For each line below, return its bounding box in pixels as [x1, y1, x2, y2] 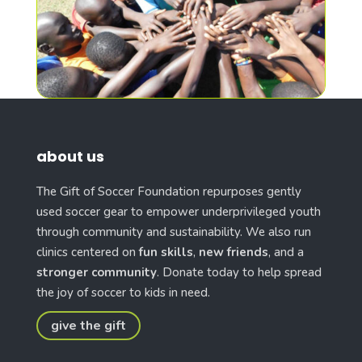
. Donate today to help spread [156, 263, 322, 280]
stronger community [36, 263, 157, 280]
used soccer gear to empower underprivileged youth [36, 203, 321, 220]
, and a [267, 243, 304, 260]
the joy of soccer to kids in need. [36, 284, 210, 301]
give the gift [50, 316, 126, 335]
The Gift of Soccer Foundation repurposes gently [36, 183, 301, 200]
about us [36, 145, 104, 166]
